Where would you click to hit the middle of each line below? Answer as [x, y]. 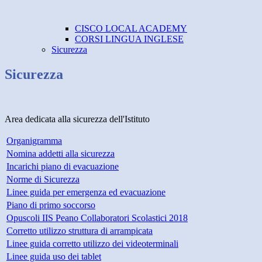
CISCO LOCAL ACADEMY [131, 29]
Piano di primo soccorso [51, 205]
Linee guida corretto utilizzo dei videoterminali [92, 244]
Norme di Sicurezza [43, 180]
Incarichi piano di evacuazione [63, 167]
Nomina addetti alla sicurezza [61, 154]
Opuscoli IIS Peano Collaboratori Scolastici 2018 [97, 218]
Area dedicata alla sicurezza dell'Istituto [77, 119]
